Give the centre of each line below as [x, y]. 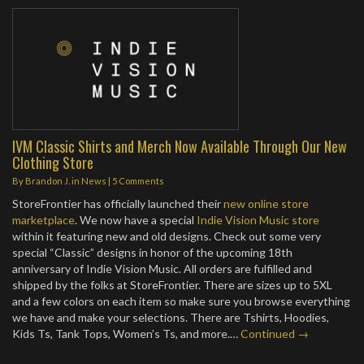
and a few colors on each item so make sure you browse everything [181, 301]
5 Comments [138, 181]
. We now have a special [136, 220]
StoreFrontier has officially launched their [118, 204]
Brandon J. [48, 181]
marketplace [43, 220]
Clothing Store [53, 162]
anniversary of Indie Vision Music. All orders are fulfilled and [162, 269]
